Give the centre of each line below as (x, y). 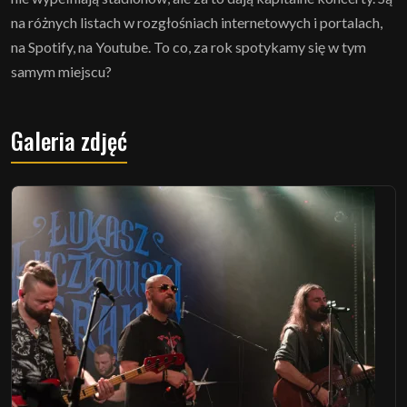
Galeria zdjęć (69, 141)
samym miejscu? (61, 72)
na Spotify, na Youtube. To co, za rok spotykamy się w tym (189, 47)
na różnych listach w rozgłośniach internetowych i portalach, (197, 23)
